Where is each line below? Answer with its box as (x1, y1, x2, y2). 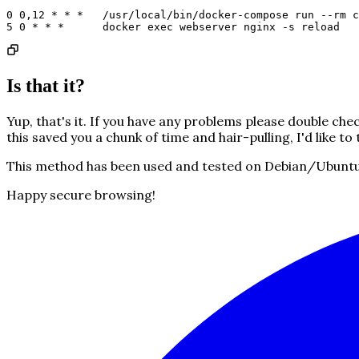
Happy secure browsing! (6, 186, 155, 203)
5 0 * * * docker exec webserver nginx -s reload (6, 20, 340, 33)
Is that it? (6, 75, 85, 96)
